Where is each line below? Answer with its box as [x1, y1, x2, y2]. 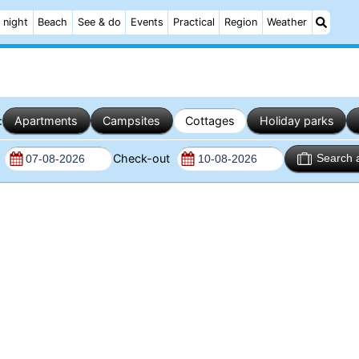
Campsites [103, 113, 161, 127]
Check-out [112, 151, 173, 165]
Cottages [185, 113, 235, 127]
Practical [172, 16, 215, 28]
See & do [77, 16, 121, 28]
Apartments [14, 113, 79, 127]
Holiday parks [259, 113, 334, 127]
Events [130, 16, 163, 28]
